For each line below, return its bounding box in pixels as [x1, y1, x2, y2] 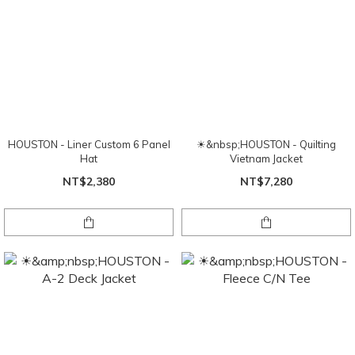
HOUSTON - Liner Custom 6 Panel [7, 138, 170, 151]
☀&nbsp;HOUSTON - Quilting [197, 138, 336, 151]
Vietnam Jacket [230, 152, 303, 166]
